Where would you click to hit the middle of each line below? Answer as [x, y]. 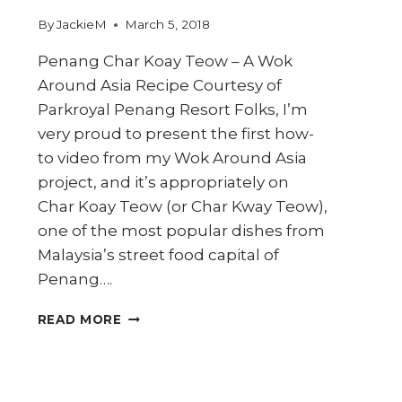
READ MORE [79, 320]
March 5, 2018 [167, 25]
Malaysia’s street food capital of [158, 255]
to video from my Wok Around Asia [172, 158]
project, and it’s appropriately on [163, 183]
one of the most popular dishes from [181, 231]
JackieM [81, 25]
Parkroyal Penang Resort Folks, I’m [172, 110]
